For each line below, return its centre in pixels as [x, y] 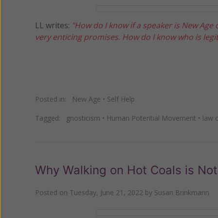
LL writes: [53, 25]
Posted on [52, 192]
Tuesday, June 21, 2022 [106, 192]
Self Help [121, 99]
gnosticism [83, 118]
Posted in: [54, 99]
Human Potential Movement [151, 118]
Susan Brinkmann [182, 192]
